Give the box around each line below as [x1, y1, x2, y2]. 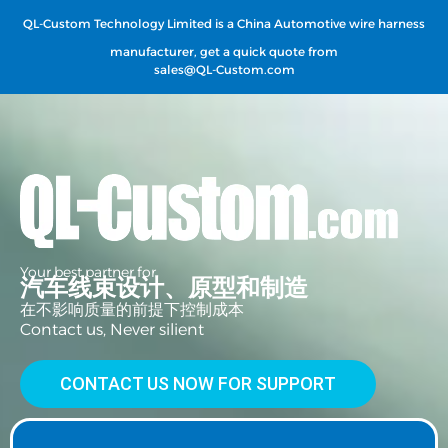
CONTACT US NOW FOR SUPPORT [60, 373, 336, 394]
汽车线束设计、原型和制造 [20, 273, 308, 302]
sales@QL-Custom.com [153, 62, 295, 77]
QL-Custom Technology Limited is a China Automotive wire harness [23, 16, 425, 31]
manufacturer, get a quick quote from [110, 44, 338, 59]
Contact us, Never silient [20, 320, 204, 339]
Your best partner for [20, 263, 156, 281]
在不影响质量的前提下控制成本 [20, 300, 244, 319]
